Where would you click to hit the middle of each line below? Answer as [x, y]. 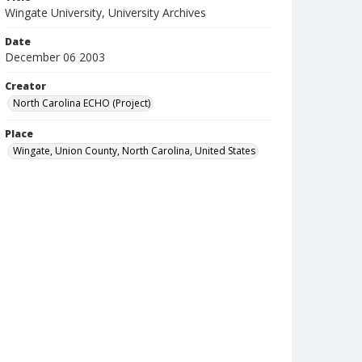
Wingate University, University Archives [105, 13]
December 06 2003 [55, 57]
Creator [25, 86]
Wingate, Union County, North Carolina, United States [134, 151]
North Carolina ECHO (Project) [82, 103]
